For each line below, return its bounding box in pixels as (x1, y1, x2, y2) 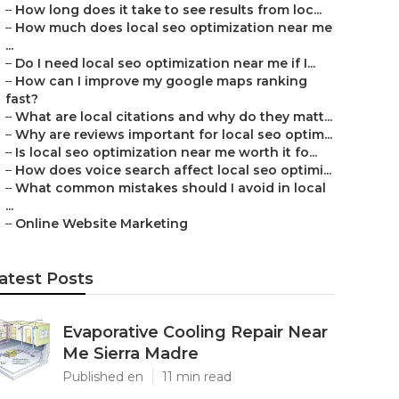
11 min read (162, 369, 232, 385)
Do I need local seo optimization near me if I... (15, 55, 315, 71)
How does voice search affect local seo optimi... (15, 162, 331, 178)
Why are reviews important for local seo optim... (15, 126, 332, 142)
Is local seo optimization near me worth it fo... (15, 144, 317, 160)
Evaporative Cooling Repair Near (62, 322, 328, 342)
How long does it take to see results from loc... (15, 2, 322, 18)
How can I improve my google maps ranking (15, 73, 307, 89)
